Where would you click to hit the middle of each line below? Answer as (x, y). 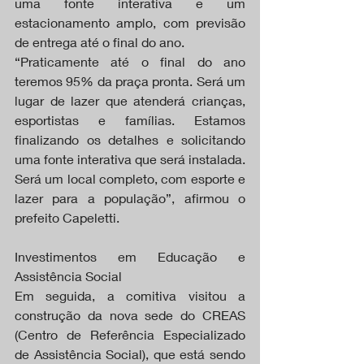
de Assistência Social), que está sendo (130, 353)
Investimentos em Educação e (130, 256)
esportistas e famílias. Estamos (130, 119)
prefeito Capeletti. (67, 217)
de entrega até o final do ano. (100, 41)
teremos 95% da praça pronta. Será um (130, 80)
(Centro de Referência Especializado (130, 334)
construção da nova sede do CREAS (130, 314)
